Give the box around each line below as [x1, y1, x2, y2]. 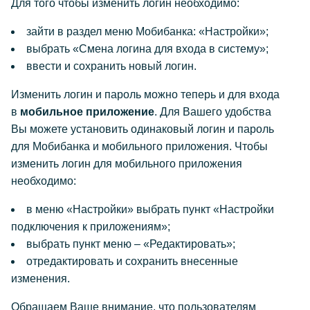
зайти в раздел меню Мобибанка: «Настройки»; [26, 26, 268, 37]
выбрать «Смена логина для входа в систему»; [26, 43, 268, 55]
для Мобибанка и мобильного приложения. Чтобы [11, 140, 268, 152]
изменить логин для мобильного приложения [11, 158, 242, 170]
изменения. [11, 273, 70, 284]
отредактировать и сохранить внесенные [26, 255, 238, 267]
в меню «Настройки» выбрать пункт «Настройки [26, 203, 274, 215]
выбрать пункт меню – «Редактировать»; [26, 238, 235, 250]
